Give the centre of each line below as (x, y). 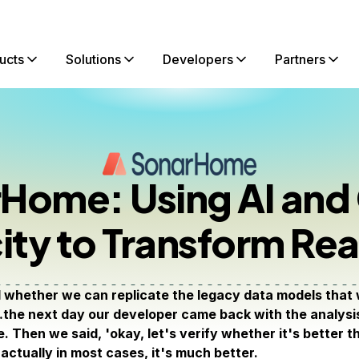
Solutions (93, 59)
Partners (300, 59)
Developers (198, 59)
